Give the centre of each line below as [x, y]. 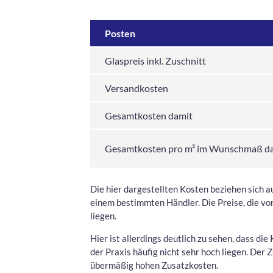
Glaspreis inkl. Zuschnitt [155, 61]
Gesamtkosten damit [149, 116]
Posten [120, 34]
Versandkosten [136, 88]
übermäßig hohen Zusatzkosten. [154, 265]
